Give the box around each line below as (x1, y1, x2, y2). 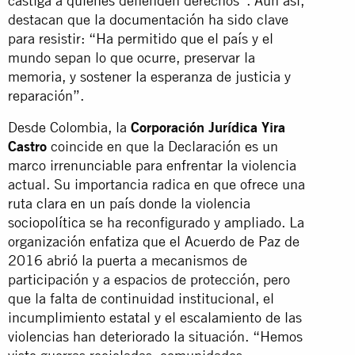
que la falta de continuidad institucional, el (8, 289, 274, 307)
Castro (8, 137, 47, 155)
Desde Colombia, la (8, 118, 131, 136)
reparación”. (8, 86, 84, 104)
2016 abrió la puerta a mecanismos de (8, 251, 247, 269)
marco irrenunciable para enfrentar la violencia (8, 156, 296, 174)
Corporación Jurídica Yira (131, 118, 285, 136)
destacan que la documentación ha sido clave (8, 10, 288, 28)
